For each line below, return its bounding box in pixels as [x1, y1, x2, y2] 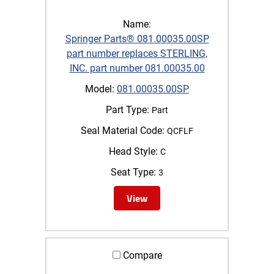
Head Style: [108, 145, 158, 157]
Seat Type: [111, 166, 156, 178]
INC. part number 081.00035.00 [69, 62, 205, 74]
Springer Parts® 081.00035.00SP [65, 32, 209, 45]
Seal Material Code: [81, 124, 165, 136]
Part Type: [106, 103, 149, 116]
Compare [120, 249, 162, 261]
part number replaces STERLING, [67, 47, 207, 59]
